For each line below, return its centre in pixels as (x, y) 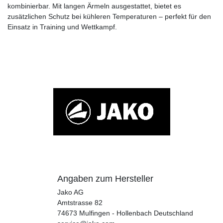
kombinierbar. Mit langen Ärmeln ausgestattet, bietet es (94, 6)
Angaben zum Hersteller (105, 178)
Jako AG (70, 192)
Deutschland (173, 213)
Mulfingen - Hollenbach (115, 213)
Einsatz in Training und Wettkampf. (62, 27)
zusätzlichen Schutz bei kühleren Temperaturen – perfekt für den (109, 16)
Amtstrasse (75, 202)
